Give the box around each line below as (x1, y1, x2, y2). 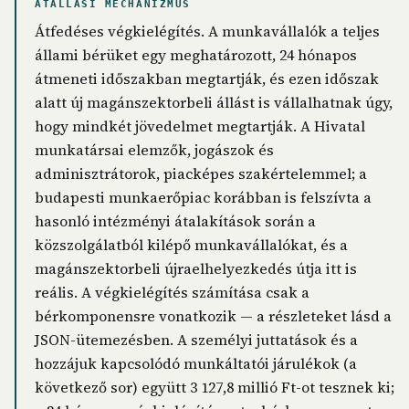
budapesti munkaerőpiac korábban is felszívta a (35, 187, 372, 207)
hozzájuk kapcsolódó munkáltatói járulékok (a (35, 353, 357, 373)
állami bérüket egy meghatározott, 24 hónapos (35, 45, 357, 65)
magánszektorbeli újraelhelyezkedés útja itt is (35, 258, 357, 278)
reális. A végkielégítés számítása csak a (35, 282, 309, 302)
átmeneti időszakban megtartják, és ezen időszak (35, 68, 379, 89)
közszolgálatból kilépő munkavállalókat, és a (35, 235, 348, 255)
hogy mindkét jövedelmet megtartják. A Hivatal (35, 116, 365, 136)
